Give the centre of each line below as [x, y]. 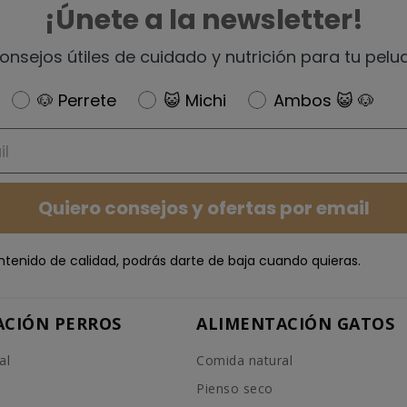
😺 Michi [194, 101]
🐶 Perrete [87, 101]
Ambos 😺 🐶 [323, 101]
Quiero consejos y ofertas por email [203, 208]
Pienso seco [235, 388]
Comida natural [245, 360]
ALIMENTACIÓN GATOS [296, 323]
